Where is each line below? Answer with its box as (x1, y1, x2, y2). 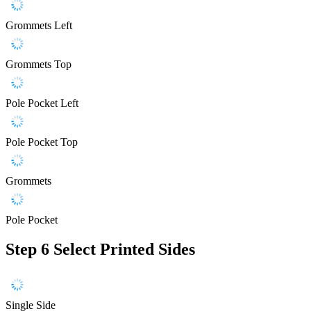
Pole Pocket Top (6, 135, 78, 148)
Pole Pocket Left (6, 96, 78, 109)
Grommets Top (6, 58, 72, 70)
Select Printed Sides (53, 239, 195, 258)
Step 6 (6, 239, 49, 258)
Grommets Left (6, 19, 72, 31)
